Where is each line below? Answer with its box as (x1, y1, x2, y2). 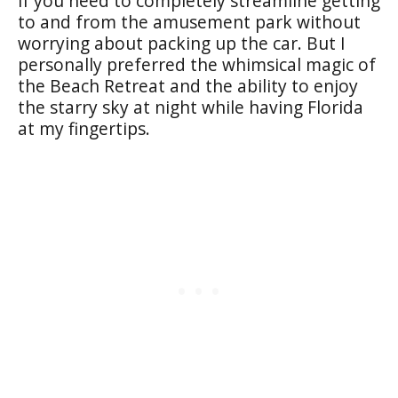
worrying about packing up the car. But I (18, 30, 346, 55)
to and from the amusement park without (18, 9, 361, 34)
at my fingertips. (18, 115, 150, 140)
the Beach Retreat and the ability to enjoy (18, 73, 358, 98)
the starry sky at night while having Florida (18, 94, 363, 119)
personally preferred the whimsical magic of (18, 52, 376, 76)
